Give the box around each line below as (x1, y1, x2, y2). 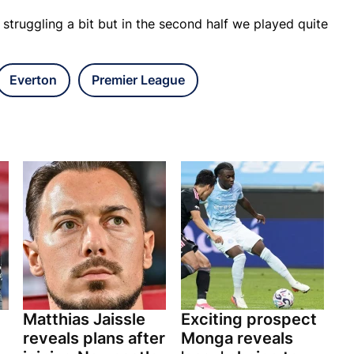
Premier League (92, 72, 185, 88)
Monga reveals (180, 329, 293, 348)
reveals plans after (23, 329, 165, 348)
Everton (9, 72, 57, 88)
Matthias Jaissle (23, 310, 145, 330)
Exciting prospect (180, 310, 317, 330)
